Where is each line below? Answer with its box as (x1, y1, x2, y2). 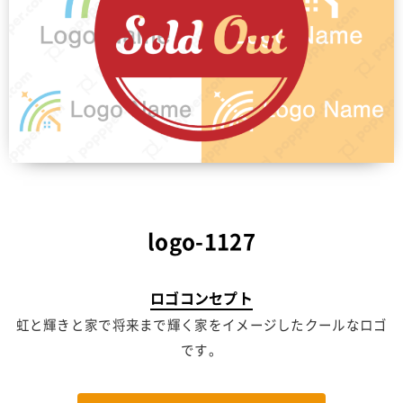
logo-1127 (148, 225, 255, 258)
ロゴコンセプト (149, 287, 254, 309)
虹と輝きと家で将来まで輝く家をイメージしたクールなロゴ (15, 315, 388, 336)
